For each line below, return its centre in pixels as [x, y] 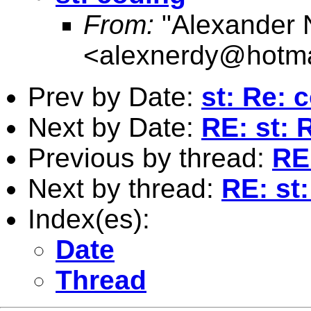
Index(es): [89, 219]
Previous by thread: [150, 158]
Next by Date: [115, 127]
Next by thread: [125, 188]
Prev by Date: [115, 96]
